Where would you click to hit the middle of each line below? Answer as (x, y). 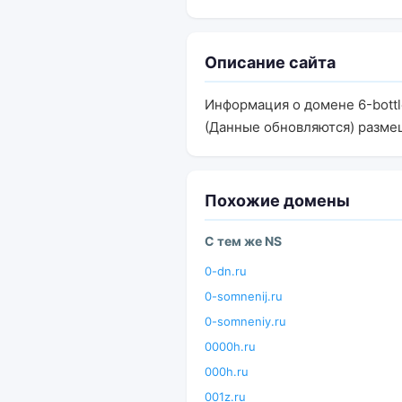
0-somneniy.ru (245, 321)
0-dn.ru (226, 271)
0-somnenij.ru (244, 296)
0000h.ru (230, 346)
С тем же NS (243, 241)
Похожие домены (277, 201)
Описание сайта (270, 62)
